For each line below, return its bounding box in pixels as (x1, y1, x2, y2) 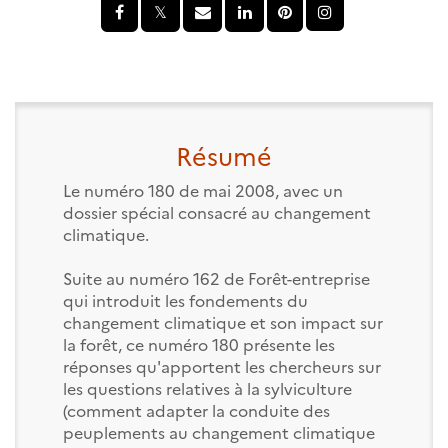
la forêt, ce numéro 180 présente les (62, 332, 335, 355)
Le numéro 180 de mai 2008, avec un (62, 178, 343, 201)
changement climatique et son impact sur (62, 310, 383, 333)
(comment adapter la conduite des (62, 398, 330, 421)
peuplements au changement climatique (62, 420, 375, 443)
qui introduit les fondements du (62, 288, 308, 311)
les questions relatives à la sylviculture (62, 376, 352, 399)
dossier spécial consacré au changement (62, 200, 371, 223)
